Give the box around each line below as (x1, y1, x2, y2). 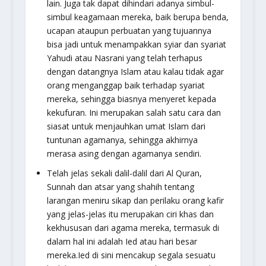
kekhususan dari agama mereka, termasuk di (46, 222, 219, 234)
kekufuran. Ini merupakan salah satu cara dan (46, 107, 221, 119)
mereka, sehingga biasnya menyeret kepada (46, 93, 216, 105)
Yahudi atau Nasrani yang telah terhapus (46, 52, 202, 64)
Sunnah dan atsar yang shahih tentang (46, 181, 194, 193)
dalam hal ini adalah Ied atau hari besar (46, 236, 197, 248)
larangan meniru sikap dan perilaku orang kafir (46, 195, 224, 207)
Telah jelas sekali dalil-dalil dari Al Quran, (46, 167, 202, 179)
